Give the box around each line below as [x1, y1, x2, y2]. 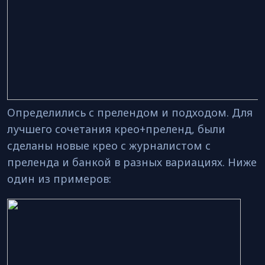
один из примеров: [7, 172, 111, 186]
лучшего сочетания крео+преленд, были [7, 122, 225, 136]
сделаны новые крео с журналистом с [7, 138, 211, 153]
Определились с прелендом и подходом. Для [7, 105, 253, 119]
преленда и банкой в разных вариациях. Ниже [7, 155, 257, 169]
